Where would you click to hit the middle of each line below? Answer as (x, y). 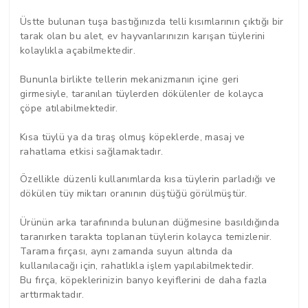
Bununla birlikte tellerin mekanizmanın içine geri (130, 80)
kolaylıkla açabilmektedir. (78, 51)
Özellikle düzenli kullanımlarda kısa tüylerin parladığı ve (148, 179)
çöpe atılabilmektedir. (69, 109)
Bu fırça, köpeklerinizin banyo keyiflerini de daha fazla (144, 280)
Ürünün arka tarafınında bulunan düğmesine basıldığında (150, 223)
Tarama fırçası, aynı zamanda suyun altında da (126, 252)
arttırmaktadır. (52, 295)
